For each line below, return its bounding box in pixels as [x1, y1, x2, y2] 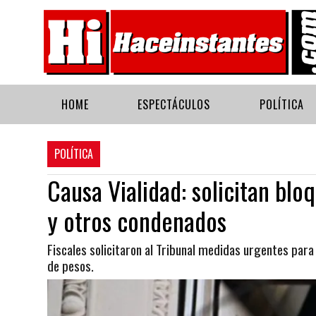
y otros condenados [47, 202, 226, 239]
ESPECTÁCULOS [138, 96, 211, 113]
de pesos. [47, 255, 94, 276]
